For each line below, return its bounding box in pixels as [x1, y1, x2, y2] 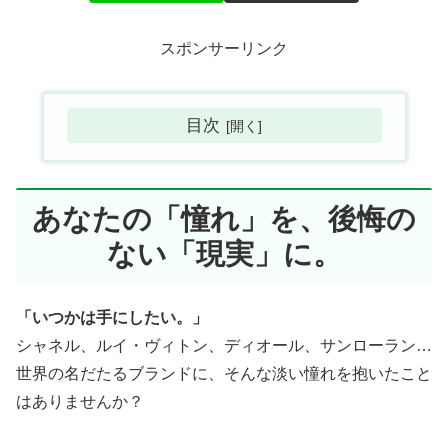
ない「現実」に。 [106, 238, 342, 271]
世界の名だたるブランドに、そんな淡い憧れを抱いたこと [16, 365, 432, 383]
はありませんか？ [16, 393, 144, 411]
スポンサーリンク [160, 40, 288, 58]
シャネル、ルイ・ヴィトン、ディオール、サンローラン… [16, 337, 432, 355]
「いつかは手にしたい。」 [16, 309, 208, 327]
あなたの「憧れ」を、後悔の [32, 203, 416, 236]
